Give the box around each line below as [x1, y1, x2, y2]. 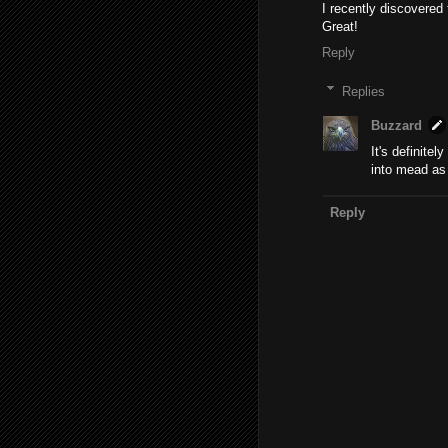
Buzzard [371, 118, 422, 134]
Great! [322, 19, 358, 34]
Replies [341, 83, 385, 99]
